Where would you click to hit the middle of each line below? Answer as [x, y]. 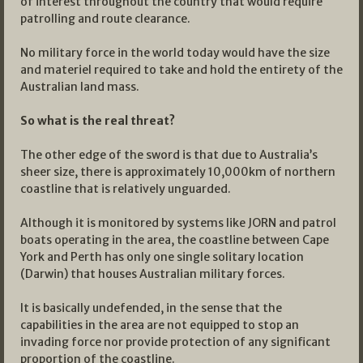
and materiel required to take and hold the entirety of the [181, 69]
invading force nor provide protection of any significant [175, 342]
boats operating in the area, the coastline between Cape [175, 239]
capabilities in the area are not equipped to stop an [160, 325]
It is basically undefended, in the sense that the [151, 307]
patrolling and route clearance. [105, 18]
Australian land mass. [80, 86]
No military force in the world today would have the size [175, 52]
